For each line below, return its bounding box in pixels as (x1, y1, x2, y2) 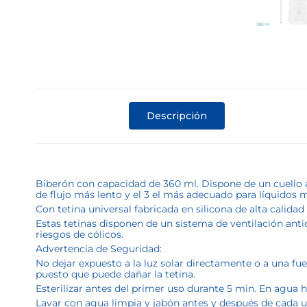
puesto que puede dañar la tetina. (36, 268, 195, 280)
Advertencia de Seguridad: (36, 243, 162, 255)
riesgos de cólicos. (36, 228, 123, 241)
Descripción (147, 109, 208, 122)
